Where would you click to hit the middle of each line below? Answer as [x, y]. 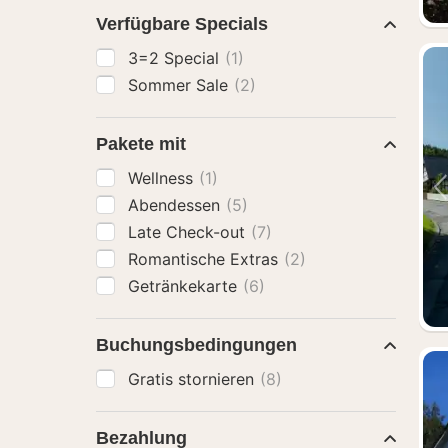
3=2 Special [176, 58]
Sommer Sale [180, 85]
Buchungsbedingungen [196, 345]
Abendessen [176, 205]
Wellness [163, 178]
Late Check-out [189, 232]
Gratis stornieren [193, 379]
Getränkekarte [185, 286]
